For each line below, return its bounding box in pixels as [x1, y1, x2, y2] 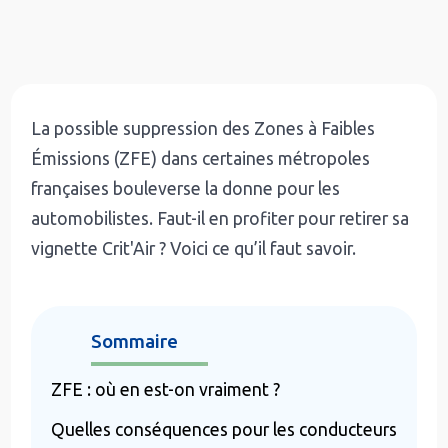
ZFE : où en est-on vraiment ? [51, 380, 281, 400]
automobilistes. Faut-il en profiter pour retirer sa [31, 209, 410, 229]
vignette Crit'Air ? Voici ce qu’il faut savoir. [31, 239, 357, 259]
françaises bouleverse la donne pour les [31, 179, 341, 199]
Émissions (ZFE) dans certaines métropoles [31, 149, 371, 169]
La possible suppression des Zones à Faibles [31, 119, 376, 139]
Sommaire [91, 330, 179, 353]
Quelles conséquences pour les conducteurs [51, 420, 398, 440]
